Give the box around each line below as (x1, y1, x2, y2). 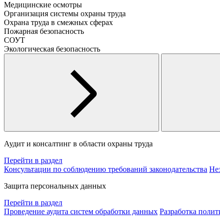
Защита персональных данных (4, 182, 106, 190)
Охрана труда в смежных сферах (4, 18, 113, 27)
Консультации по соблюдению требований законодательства (4, 165, 207, 173)
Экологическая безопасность (4, 45, 100, 53)
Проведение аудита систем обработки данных (4, 207, 158, 216)
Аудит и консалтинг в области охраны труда (4, 139, 153, 148)
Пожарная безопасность (4, 27, 84, 35)
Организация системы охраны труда (4, 9, 126, 18)
